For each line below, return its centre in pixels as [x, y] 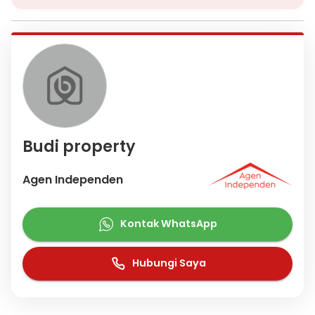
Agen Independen [73, 179]
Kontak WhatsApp [169, 224]
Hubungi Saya [169, 263]
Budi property [79, 146]
